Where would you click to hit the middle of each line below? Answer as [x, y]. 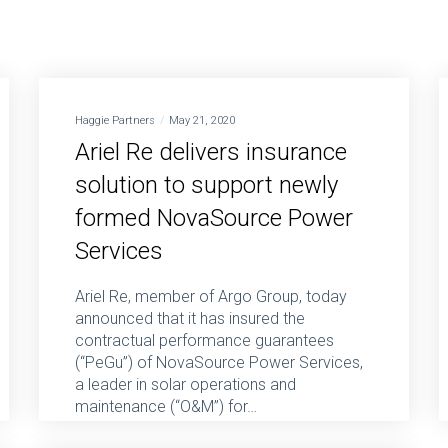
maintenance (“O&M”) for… [166, 407]
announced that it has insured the [190, 319]
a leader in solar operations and [185, 385]
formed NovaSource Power [214, 218]
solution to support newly [206, 185]
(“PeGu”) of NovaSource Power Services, [219, 363]
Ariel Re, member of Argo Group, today [211, 297]
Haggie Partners [115, 121]
